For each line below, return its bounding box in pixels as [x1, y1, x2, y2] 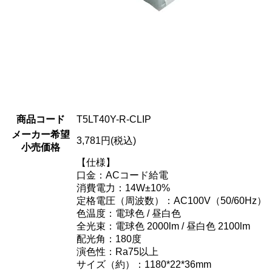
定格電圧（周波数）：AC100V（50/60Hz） [76, 195, 267, 206]
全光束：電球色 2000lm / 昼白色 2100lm [76, 220, 250, 231]
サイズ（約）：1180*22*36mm [76, 259, 211, 270]
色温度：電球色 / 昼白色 [76, 208, 181, 219]
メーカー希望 [11, 129, 70, 140]
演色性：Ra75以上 [76, 246, 158, 257]
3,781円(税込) [76, 135, 136, 146]
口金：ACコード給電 [76, 169, 168, 180]
